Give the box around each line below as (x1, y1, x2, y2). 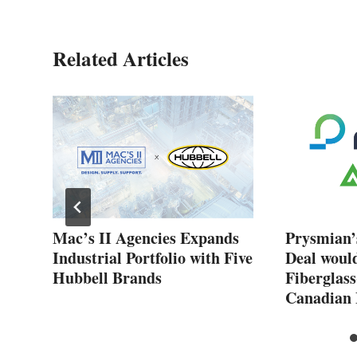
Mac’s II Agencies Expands (53, 226, 239, 249)
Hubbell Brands (53, 265, 162, 289)
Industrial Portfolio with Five (53, 245, 253, 269)
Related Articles (53, 43, 189, 73)
